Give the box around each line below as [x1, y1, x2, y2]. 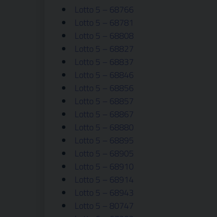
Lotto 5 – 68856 [75, 81, 134, 94]
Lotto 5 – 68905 [75, 147, 134, 160]
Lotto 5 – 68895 [75, 134, 134, 147]
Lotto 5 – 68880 [75, 121, 134, 134]
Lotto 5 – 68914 [75, 173, 134, 186]
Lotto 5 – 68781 [75, 16, 134, 29]
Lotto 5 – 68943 [75, 186, 134, 199]
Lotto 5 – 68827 [75, 42, 134, 55]
